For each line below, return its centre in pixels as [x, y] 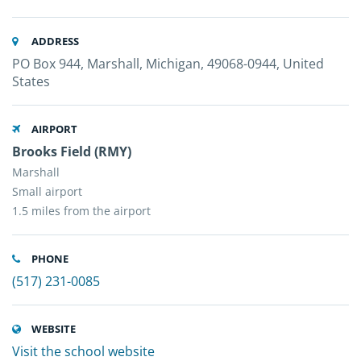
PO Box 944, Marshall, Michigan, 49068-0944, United [168, 64]
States [31, 81]
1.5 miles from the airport [81, 211]
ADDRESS [54, 41]
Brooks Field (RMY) [72, 151]
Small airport [47, 191]
